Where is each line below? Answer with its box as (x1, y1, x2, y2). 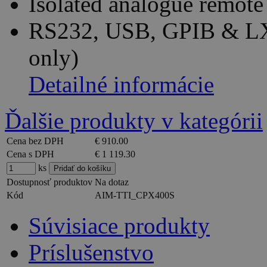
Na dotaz (95, 177, 129, 188)
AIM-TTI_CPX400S (95, 190, 175, 201)
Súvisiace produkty (29, 213, 210, 239)
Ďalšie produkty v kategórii (5, 108, 263, 134)
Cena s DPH (7, 149, 54, 160)
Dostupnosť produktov (7, 177, 92, 188)
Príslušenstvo (29, 240, 154, 266)
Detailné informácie (29, 72, 214, 98)
